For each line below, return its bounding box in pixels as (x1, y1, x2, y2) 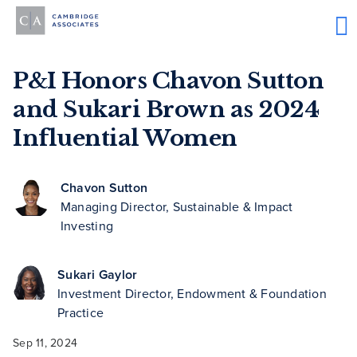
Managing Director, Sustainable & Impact (60, 198, 293, 217)
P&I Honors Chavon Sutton (13, 67, 324, 96)
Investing (60, 217, 114, 236)
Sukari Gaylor (57, 265, 138, 284)
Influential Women (13, 124, 237, 153)
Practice (57, 304, 104, 323)
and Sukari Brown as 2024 (13, 96, 319, 124)
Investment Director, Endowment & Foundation (57, 284, 327, 304)
